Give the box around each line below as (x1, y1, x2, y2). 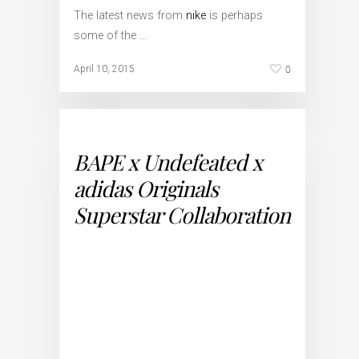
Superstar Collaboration (74, 200, 290, 229)
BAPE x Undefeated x (74, 147, 262, 176)
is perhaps (206, 9, 263, 22)
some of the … (74, 29, 147, 42)
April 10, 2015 (74, 63, 135, 75)
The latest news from (74, 9, 186, 22)
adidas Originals (74, 174, 218, 203)
